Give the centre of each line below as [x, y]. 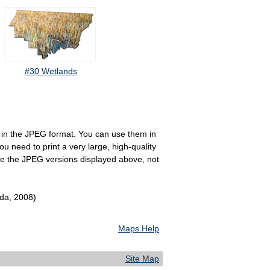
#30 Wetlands [51, 71]
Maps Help [139, 229]
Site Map [142, 259]
